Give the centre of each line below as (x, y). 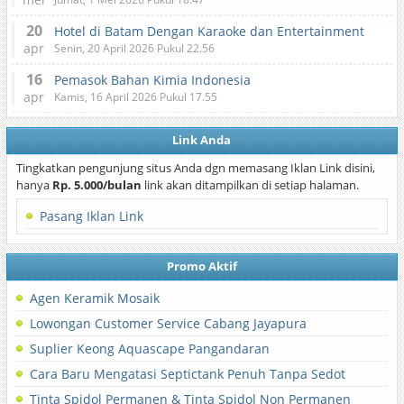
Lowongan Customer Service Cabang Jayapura (168, 323)
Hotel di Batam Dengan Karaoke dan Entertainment (209, 31)
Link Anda (202, 140)
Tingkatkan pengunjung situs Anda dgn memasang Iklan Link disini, (195, 168)
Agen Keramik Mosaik (94, 298)
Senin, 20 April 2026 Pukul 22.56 (134, 48)
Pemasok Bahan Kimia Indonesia (152, 80)
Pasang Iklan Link (91, 216)
